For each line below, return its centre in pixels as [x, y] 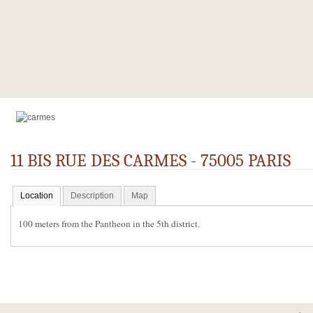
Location [37, 195]
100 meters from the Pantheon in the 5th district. [109, 223]
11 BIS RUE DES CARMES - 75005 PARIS [151, 160]
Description [92, 195]
